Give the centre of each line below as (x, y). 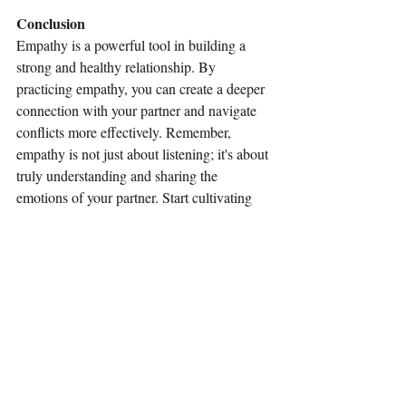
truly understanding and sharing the (119, 176)
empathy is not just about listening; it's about (144, 154)
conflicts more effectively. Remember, (126, 132)
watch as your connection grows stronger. (134, 241)
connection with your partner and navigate (138, 111)
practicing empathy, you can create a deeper (142, 89)
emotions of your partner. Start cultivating (136, 198)
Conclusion (51, 24)
